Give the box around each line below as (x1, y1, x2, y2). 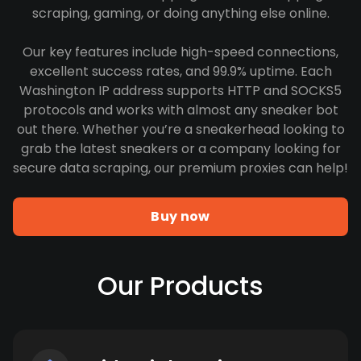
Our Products (98, 268, 263, 304)
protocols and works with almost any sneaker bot (23, 101, 338, 119)
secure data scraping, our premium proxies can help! (13, 159, 348, 177)
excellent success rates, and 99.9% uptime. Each (29, 62, 332, 81)
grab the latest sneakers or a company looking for (20, 139, 341, 158)
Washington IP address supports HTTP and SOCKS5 (19, 81, 342, 100)
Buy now (151, 207, 210, 226)
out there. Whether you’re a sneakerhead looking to (16, 120, 345, 139)
